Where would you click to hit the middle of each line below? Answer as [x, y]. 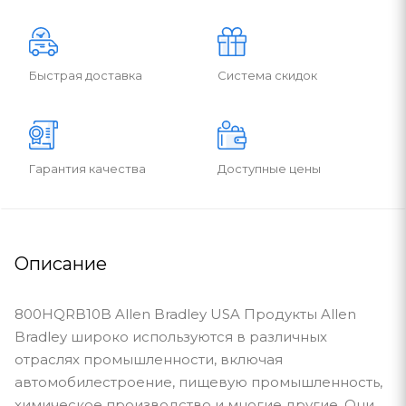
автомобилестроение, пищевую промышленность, [198, 382]
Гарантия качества [87, 168]
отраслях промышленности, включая [149, 359]
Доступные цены [269, 168]
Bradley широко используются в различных [171, 336]
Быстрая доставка [86, 75]
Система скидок [267, 75]
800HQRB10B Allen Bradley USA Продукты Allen [185, 314]
